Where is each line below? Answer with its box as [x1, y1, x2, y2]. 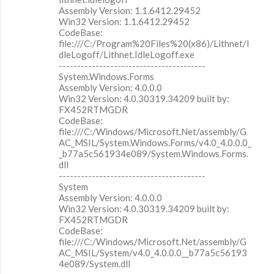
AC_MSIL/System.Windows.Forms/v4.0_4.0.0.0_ [59, 137, 251, 149]
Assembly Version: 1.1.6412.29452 [59, 5, 201, 17]
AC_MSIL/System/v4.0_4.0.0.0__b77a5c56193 [59, 247, 247, 259]
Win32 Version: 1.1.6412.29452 [59, 16, 190, 28]
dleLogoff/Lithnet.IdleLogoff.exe [59, 49, 194, 61]
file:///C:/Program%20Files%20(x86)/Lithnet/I [59, 38, 250, 50]
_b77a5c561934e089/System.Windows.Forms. [59, 148, 248, 160]
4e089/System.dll [59, 258, 130, 270]
